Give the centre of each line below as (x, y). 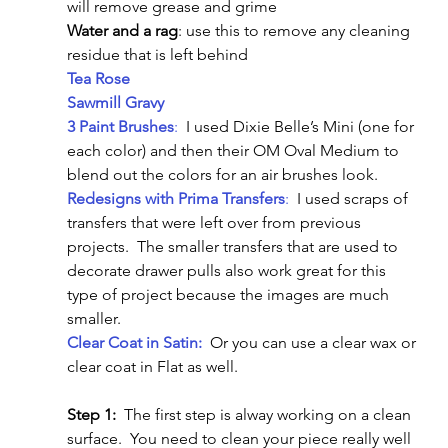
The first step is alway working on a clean (265, 414)
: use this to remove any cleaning (295, 30)
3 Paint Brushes (120, 126)
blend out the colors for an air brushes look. (222, 174)
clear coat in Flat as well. (152, 366)
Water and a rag (122, 30)
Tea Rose (98, 78)
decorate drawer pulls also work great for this (228, 270)
